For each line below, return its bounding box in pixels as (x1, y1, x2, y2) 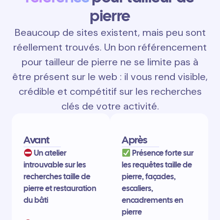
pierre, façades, (122, 171, 176, 182)
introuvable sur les (24, 160, 86, 170)
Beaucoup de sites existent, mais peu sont (14, 26, 206, 39)
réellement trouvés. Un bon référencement (13, 41, 207, 54)
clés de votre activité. (61, 100, 159, 113)
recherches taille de (24, 171, 90, 182)
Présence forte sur (131, 148, 194, 159)
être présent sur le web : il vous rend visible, (12, 70, 208, 83)
